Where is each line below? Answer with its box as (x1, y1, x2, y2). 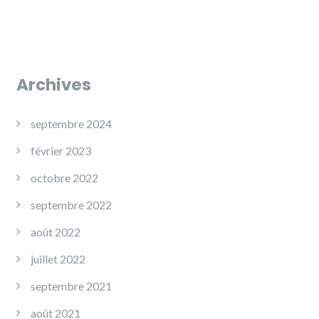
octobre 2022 (31, 170, 98, 184)
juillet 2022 (31, 251, 85, 266)
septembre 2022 (31, 197, 112, 211)
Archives (16, 73, 91, 96)
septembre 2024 (31, 116, 112, 130)
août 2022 (31, 224, 80, 239)
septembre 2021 (31, 278, 112, 293)
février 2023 (31, 143, 91, 157)
